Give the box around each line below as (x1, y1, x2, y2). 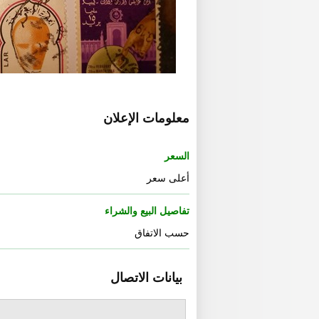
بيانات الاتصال (110, 270, 182, 285)
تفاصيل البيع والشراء (105, 204, 189, 216)
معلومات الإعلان (103, 110, 189, 125)
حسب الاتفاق (135, 226, 189, 239)
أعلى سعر (147, 172, 189, 184)
